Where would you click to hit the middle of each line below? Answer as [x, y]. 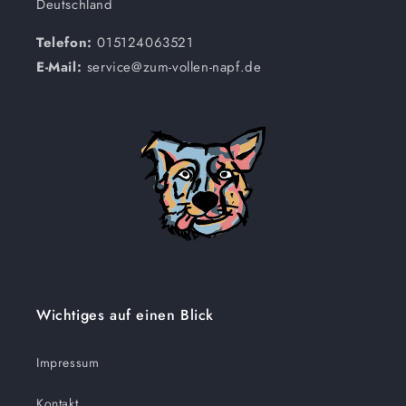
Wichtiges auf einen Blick [125, 314]
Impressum [68, 362]
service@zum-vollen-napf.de [172, 67]
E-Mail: [59, 67]
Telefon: [67, 42]
